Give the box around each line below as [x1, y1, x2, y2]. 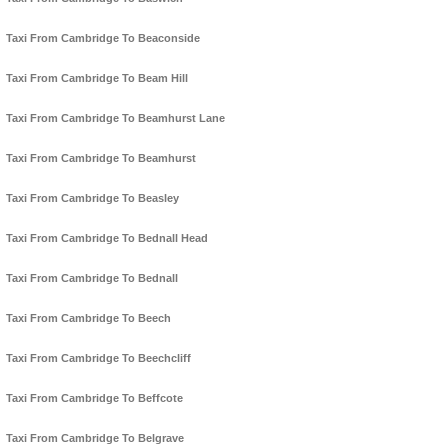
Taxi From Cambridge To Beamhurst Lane [6, 112, 225, 125]
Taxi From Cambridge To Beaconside [6, 32, 200, 45]
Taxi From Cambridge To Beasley [6, 192, 179, 205]
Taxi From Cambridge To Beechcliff [6, 352, 191, 365]
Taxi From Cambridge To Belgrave [6, 432, 184, 445]
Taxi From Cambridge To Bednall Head [6, 232, 208, 245]
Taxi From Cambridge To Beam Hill [6, 72, 188, 85]
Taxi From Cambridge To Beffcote [6, 392, 183, 405]
